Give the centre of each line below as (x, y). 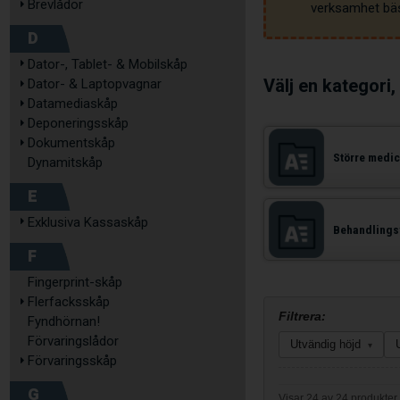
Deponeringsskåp (78, 123)
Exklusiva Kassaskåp (88, 222)
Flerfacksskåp (69, 302)
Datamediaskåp (73, 104)
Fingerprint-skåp (75, 282)
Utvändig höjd (326, 344)
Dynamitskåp (65, 162)
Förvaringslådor (73, 341)
